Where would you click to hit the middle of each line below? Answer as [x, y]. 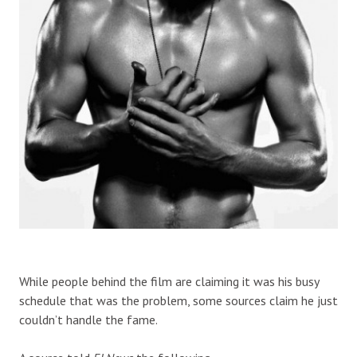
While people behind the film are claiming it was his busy [169, 281]
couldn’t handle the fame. [88, 319]
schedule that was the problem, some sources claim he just [178, 300]
